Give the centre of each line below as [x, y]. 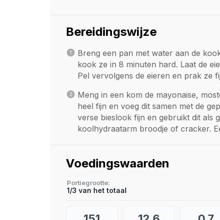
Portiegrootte [87, 183]
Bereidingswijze [111, 32]
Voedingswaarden [118, 164]
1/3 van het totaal [97, 191]
